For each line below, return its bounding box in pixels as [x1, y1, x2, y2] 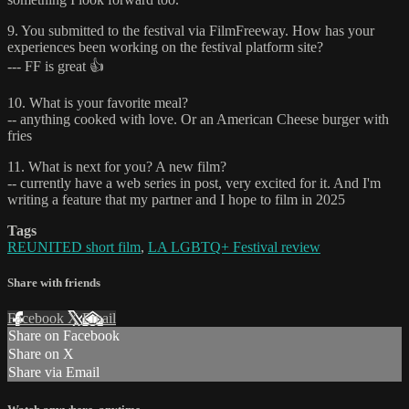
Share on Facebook [8, 328, 120, 344]
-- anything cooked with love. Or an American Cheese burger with [7, 111, 389, 128]
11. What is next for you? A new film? [7, 159, 226, 175]
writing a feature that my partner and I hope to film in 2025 [7, 192, 345, 208]
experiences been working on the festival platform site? [7, 39, 323, 56]
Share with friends [7, 276, 100, 290]
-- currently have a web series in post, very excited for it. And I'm [7, 175, 381, 192]
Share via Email [8, 364, 100, 381]
